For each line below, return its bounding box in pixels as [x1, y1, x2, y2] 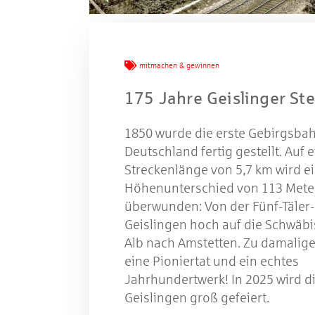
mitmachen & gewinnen [139, 61, 219, 70]
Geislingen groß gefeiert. [124, 290, 269, 306]
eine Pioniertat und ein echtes [124, 254, 299, 269]
